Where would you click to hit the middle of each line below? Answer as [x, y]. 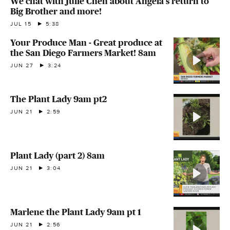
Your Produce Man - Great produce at [86, 42]
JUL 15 [21, 24]
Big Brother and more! [56, 11]
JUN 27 [22, 65]
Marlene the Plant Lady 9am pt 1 [76, 212]
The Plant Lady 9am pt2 [59, 99]
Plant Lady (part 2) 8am [57, 155]
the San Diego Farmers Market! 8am [83, 53]
